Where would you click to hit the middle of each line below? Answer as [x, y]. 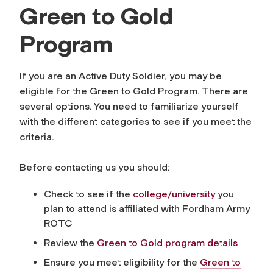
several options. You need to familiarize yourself [129, 106]
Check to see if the [88, 194]
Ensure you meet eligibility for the [122, 262]
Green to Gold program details [167, 243]
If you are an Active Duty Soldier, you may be [121, 76]
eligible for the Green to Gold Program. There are [134, 91]
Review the [70, 243]
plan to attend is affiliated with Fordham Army [147, 208]
